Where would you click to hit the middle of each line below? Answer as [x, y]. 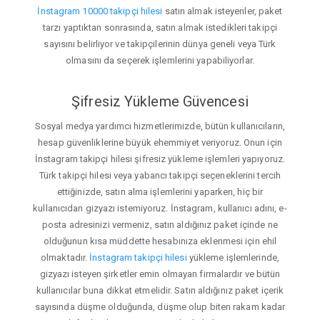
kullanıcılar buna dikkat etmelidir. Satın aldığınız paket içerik [160, 290]
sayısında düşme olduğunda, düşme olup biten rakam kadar [160, 306]
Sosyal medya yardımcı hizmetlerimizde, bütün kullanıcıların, [160, 126]
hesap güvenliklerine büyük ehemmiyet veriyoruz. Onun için [160, 142]
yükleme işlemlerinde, [233, 257]
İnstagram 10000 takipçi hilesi [100, 11]
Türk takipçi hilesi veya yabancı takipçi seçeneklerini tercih [160, 175]
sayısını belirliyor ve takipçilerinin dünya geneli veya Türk [160, 44]
